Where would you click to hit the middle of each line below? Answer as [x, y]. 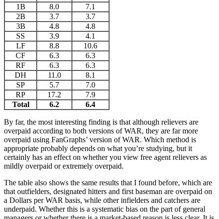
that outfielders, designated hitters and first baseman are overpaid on [108, 192]
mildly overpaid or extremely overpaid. [64, 166]
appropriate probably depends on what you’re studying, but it [98, 149]
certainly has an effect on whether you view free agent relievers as [105, 157]
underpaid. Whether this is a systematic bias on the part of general [105, 209]
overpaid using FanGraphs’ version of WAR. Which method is [100, 140]
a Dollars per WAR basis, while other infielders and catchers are [102, 200]
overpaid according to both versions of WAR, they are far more [101, 131]
